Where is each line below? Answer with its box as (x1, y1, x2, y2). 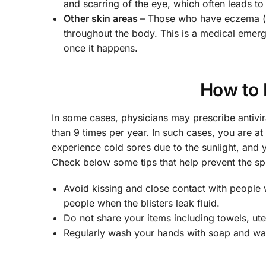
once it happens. (64, 42, 138, 55)
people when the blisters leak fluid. (64, 197, 220, 210)
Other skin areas (64, 12, 140, 25)
